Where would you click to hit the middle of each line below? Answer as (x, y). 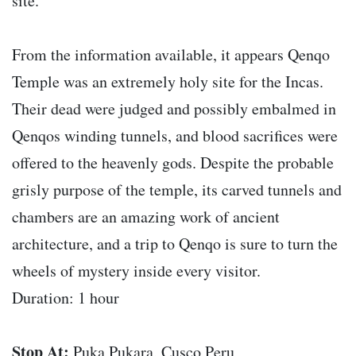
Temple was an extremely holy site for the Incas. (168, 82)
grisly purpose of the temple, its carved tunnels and (177, 190)
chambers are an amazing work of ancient (146, 217)
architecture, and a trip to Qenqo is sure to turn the (175, 244)
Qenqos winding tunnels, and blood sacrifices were (175, 136)
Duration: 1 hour (66, 298)
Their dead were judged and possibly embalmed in (174, 109)
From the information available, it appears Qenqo (171, 55)
